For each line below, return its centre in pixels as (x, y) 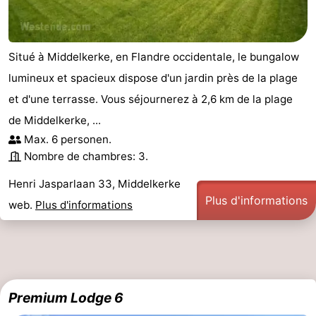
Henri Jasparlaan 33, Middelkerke (95, 184)
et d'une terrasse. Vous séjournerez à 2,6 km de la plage (151, 99)
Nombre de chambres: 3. (86, 157)
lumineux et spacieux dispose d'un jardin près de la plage (153, 78)
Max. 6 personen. (68, 140)
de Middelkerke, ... (55, 121)
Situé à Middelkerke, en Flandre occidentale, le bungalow (154, 57)
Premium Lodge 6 (66, 298)
